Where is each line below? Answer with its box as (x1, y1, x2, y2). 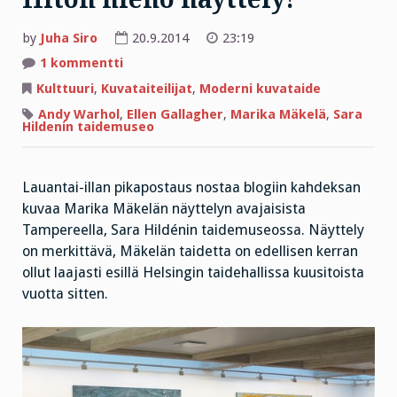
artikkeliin (122, 54, 189, 71)
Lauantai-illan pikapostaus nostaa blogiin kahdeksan (22, 179, 361, 197)
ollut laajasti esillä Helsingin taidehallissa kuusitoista (22, 264, 364, 282)
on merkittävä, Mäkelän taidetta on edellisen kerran (22, 243, 358, 261)
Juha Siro (40, 29, 97, 46)
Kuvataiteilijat (101, 81, 192, 97)
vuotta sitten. (22, 285, 108, 303)
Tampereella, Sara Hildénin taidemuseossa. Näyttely (22, 222, 364, 239)
